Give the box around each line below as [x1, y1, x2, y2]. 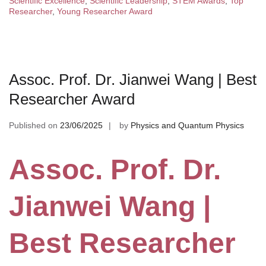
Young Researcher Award [57, 6, 153, 16]
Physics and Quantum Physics [131, 120, 244, 130]
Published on [9, 120, 60, 130]
